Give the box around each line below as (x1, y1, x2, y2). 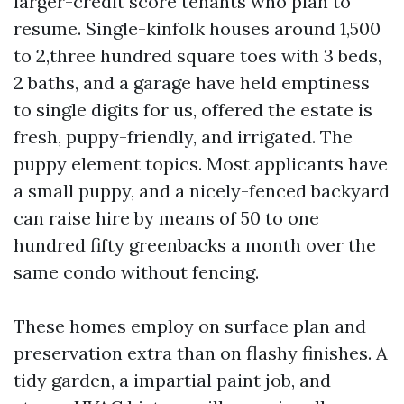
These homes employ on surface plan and (14, 315, 366, 337)
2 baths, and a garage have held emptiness (14, 71, 370, 94)
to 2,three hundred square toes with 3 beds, (14, 44, 381, 67)
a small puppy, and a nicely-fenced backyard (14, 179, 390, 202)
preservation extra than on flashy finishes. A (14, 342, 388, 364)
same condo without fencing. (14, 261, 259, 283)
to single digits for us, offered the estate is (14, 98, 372, 121)
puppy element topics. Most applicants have (14, 152, 388, 175)
